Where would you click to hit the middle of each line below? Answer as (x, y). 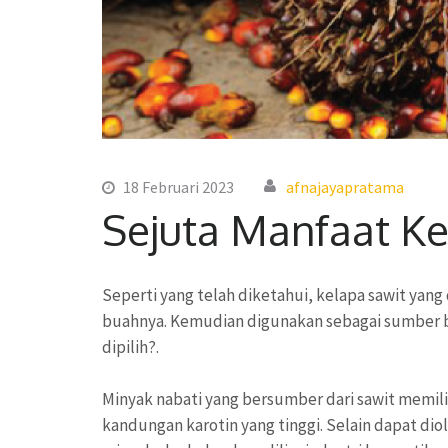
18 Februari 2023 (178, 187)
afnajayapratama (345, 187)
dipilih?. (130, 347)
